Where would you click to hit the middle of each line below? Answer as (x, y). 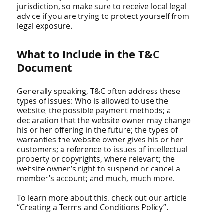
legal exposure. (45, 26)
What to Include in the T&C (88, 54)
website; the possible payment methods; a (94, 110)
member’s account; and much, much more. (97, 178)
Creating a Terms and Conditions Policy (92, 207)
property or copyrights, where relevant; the (96, 159)
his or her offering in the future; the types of (98, 130)
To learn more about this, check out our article (102, 197)
